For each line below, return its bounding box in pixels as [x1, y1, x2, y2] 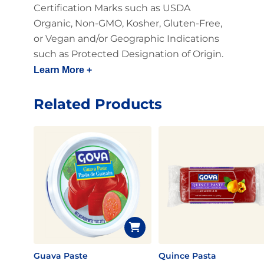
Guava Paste [33, 250, 88, 261]
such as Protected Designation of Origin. [33, 48, 223, 60]
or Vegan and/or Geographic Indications [33, 33, 219, 44]
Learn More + [33, 65, 92, 75]
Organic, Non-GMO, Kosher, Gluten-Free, [33, 18, 222, 29]
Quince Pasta [158, 250, 216, 261]
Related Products [33, 95, 162, 113]
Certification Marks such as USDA [33, 2, 190, 14]
